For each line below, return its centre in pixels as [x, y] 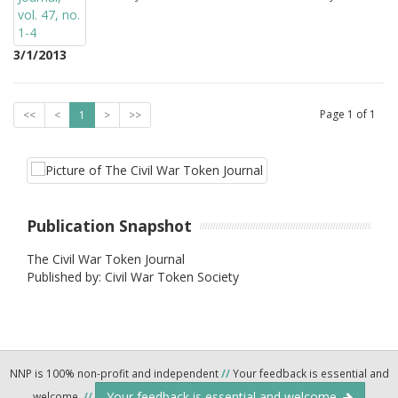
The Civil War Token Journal [106, 259]
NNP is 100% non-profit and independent [115, 373]
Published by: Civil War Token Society [133, 276]
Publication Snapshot [109, 226]
